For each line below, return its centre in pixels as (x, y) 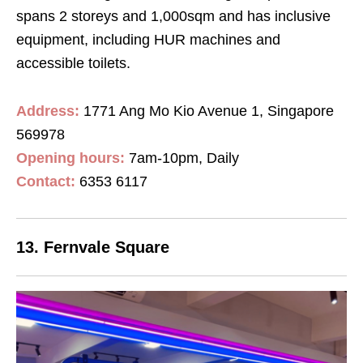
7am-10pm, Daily (182, 158)
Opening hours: (70, 158)
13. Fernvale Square (93, 247)
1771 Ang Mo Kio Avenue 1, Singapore (209, 111)
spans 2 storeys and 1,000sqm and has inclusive (173, 16)
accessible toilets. (73, 63)
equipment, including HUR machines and (148, 39)
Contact (43, 181)
